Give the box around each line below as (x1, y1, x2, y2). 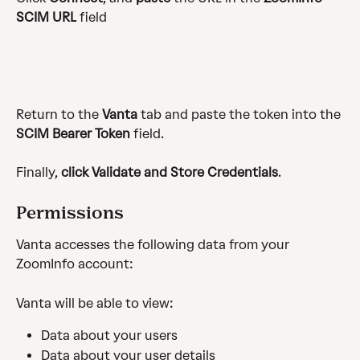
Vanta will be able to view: (16, 295, 174, 311)
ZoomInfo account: (16, 256, 133, 272)
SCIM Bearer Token (16, 125, 130, 141)
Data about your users (41, 328, 178, 344)
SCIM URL (16, 9, 76, 25)
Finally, (16, 165, 61, 181)
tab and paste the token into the (137, 106, 344, 122)
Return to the (16, 106, 102, 122)
